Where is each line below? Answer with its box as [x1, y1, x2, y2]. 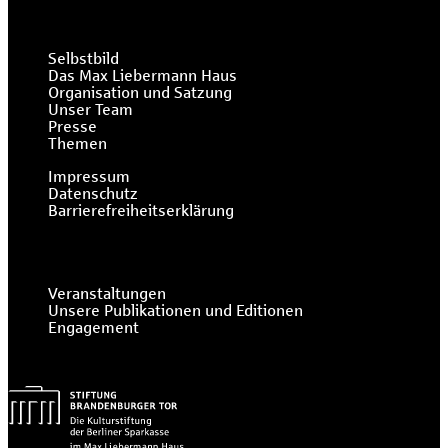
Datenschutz [48, 185, 138, 203]
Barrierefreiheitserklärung [48, 202, 234, 220]
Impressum [48, 168, 130, 186]
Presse [48, 118, 97, 136]
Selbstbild [48, 50, 119, 68]
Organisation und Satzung [48, 84, 232, 102]
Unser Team [48, 101, 133, 119]
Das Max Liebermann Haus [48, 67, 237, 85]
